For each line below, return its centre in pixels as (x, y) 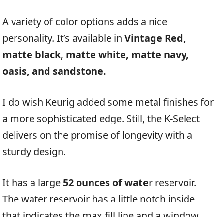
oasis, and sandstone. (54, 71)
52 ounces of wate (105, 183)
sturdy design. (34, 152)
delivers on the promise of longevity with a (97, 135)
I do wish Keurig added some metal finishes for (108, 102)
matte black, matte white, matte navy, (96, 55)
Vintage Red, (155, 38)
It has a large (31, 183)
